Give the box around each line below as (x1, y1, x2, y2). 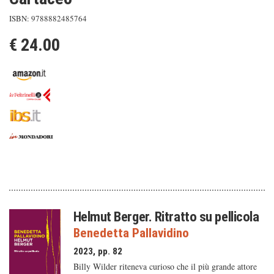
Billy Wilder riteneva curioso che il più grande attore (73, 261, 257, 272)
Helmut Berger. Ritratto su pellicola (73, 209, 259, 224)
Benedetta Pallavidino (73, 226, 189, 240)
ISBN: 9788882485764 (9, 13, 87, 24)
